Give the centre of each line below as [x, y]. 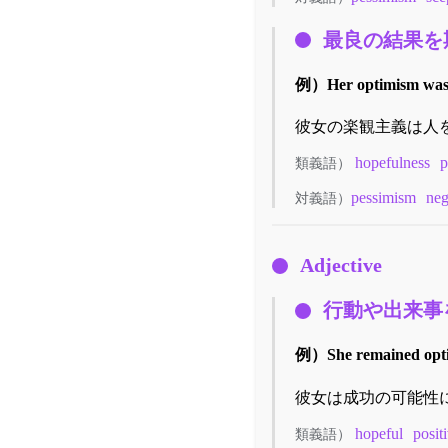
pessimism [383, 198]
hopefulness [392, 163]
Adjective [341, 265]
